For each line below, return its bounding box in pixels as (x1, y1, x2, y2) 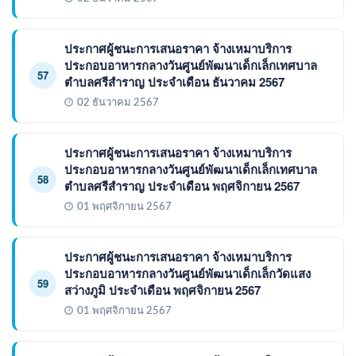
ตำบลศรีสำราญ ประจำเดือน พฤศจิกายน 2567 (64, 176, 300, 195)
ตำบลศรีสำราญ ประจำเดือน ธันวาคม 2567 (64, 72, 284, 91)
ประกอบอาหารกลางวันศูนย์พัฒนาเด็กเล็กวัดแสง (64, 264, 311, 282)
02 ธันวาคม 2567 (77, 97, 159, 108)
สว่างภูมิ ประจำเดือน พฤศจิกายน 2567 (64, 281, 261, 299)
